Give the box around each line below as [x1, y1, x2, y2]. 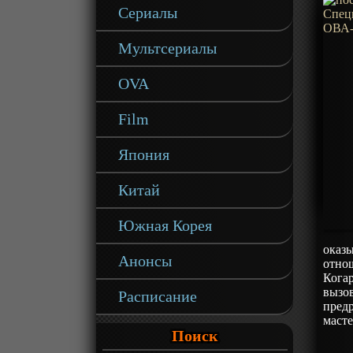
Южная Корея [118, 217, 213, 234]
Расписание [118, 288, 198, 305]
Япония [118, 146, 170, 163]
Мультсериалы [118, 39, 217, 57]
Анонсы [118, 252, 173, 269]
